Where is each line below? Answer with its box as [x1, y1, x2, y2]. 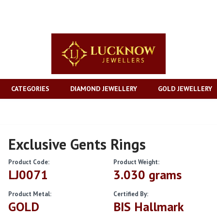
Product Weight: [113, 158, 159, 167]
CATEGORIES [11, 84, 49, 93]
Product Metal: [8, 190, 52, 199]
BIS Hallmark [113, 199, 184, 215]
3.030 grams [113, 167, 182, 183]
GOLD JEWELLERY [157, 84, 212, 93]
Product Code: [8, 158, 50, 167]
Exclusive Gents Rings [8, 135, 146, 154]
